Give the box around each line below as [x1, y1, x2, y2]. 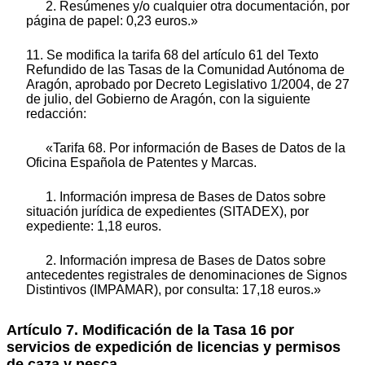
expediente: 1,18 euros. [26, 219, 161, 234]
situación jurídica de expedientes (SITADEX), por [26, 204, 309, 219]
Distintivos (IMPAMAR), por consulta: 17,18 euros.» [26, 283, 321, 297]
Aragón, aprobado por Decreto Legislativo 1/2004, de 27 [26, 77, 350, 92]
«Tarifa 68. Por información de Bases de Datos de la [46, 141, 345, 156]
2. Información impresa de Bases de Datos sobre [46, 253, 326, 268]
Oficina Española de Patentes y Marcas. [26, 156, 257, 170]
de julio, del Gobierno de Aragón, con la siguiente [26, 92, 310, 107]
